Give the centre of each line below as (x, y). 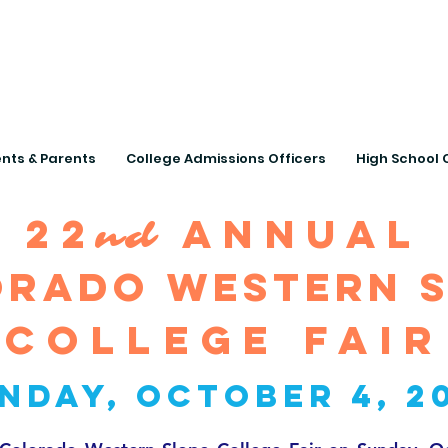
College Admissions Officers (225, 158)
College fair (224, 340)
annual (291, 234)
